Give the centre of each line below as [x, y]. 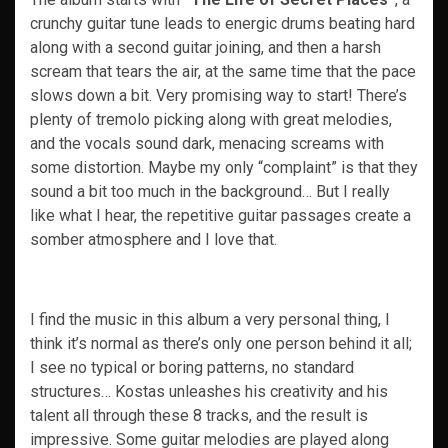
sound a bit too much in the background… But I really [210, 191]
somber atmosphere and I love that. [153, 239]
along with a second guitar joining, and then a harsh [205, 47]
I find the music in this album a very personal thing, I [210, 319]
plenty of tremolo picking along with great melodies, [211, 119]
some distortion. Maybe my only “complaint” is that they [224, 167]
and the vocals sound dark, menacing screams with [207, 143]
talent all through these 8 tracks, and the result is [199, 415]
